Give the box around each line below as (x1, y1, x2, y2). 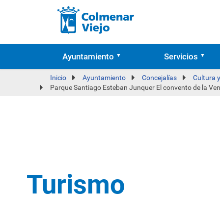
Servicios (164, 52, 198, 61)
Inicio (50, 74, 66, 82)
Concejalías (142, 74, 177, 82)
